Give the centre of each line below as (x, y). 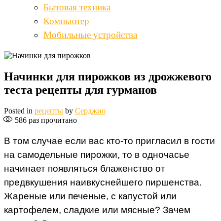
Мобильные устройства (90, 35)
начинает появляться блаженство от (85, 169)
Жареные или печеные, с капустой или (90, 196)
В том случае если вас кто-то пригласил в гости (110, 141)
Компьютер (66, 21)
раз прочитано (52, 120)
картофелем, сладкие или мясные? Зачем (97, 210)
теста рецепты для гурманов (80, 90)
